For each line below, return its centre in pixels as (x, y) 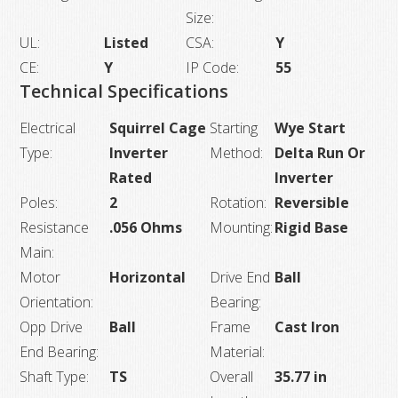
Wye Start (310, 127)
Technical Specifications (124, 91)
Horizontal (148, 277)
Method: (237, 152)
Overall (232, 376)
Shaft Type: (55, 376)
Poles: (39, 202)
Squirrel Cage (158, 127)
